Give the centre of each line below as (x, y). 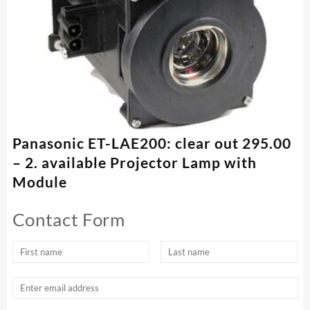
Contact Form (69, 220)
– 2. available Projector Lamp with (134, 163)
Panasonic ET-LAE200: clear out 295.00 (152, 143)
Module (39, 182)
